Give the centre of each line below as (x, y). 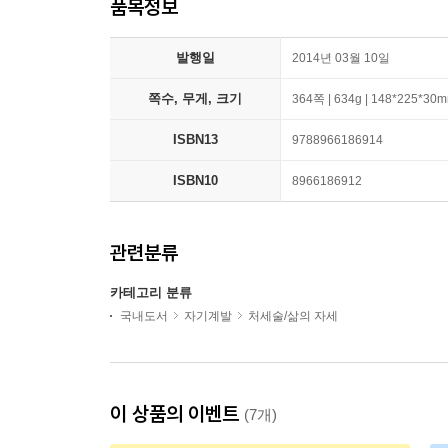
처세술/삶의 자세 (293, 316)
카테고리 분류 (151, 292)
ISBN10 (195, 180)
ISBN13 (195, 139)
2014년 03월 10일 (341, 58)
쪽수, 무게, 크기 (195, 98)
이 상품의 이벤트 (177, 413)
